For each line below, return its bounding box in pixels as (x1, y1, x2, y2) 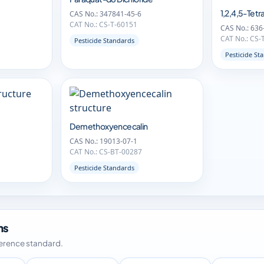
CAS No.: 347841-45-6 (70, 9, 142, 19)
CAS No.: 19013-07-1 (70, 136, 138, 146)
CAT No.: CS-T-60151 (70, 19, 138, 29)
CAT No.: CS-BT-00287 (70, 147, 143, 157)
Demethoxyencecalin (70, 121, 148, 131)
